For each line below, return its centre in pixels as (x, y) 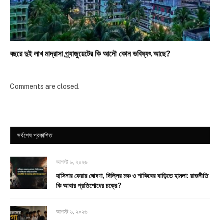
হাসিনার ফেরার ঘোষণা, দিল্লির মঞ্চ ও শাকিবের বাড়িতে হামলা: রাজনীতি (132, 176)
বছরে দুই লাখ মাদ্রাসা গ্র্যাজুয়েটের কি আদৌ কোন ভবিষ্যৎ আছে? (90, 54)
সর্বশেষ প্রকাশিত (35, 136)
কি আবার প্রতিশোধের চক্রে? (89, 186)
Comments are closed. (45, 87)
